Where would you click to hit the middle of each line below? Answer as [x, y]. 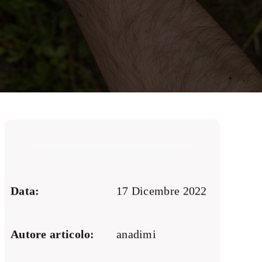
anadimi [136, 234]
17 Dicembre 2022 [161, 191]
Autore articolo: [52, 234]
